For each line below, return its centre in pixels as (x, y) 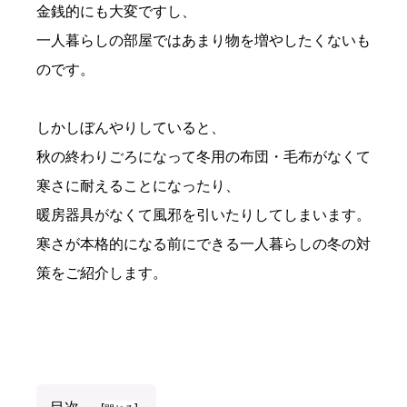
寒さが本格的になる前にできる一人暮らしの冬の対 (203, 243)
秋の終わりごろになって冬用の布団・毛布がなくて (203, 156)
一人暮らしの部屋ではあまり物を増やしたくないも (203, 40)
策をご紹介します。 (102, 273)
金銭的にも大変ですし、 (116, 11)
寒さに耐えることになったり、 (138, 185)
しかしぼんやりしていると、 (131, 127)
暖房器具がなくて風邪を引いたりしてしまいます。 (203, 214)
